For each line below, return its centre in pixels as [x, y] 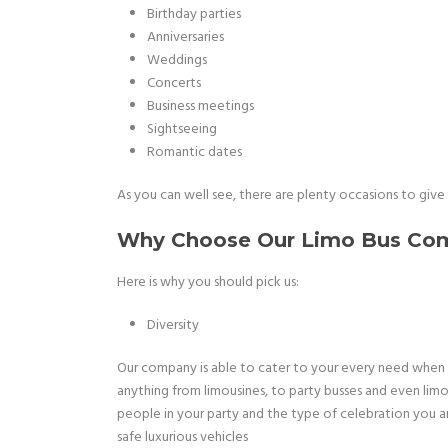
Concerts [174, 83]
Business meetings [200, 106]
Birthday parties [194, 14]
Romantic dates [194, 152]
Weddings [177, 60]
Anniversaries [185, 37]
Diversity [173, 325]
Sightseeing [182, 129]
